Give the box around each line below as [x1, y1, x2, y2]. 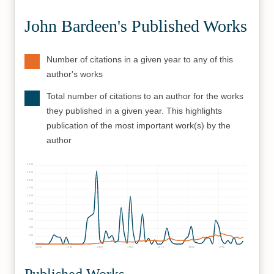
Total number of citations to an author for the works [46, 91, 244, 101]
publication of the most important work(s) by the [46, 120, 231, 130]
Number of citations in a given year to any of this [46, 54, 234, 64]
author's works [46, 69, 103, 79]
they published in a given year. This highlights [46, 106, 223, 116]
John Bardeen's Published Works [24, 17, 248, 35]
